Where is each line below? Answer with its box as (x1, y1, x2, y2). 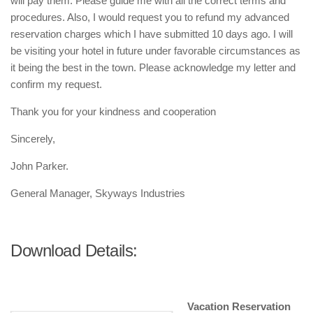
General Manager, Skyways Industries (10, 187, 185, 199)
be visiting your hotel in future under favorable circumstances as (10, 45, 300, 57)
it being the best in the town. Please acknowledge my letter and (10, 61, 296, 73)
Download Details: (10, 241, 138, 260)
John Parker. (10, 160, 68, 172)
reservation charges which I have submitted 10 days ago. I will (10, 28, 293, 40)
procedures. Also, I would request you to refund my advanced (10, 11, 289, 23)
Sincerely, (10, 133, 55, 145)
